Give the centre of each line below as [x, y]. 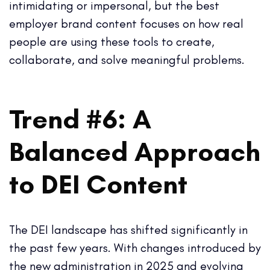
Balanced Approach [135, 151]
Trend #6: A [80, 118]
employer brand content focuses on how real [126, 23]
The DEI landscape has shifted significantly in [128, 229]
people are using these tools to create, [112, 41]
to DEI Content [98, 184]
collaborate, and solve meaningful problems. [127, 59]
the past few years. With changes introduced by [135, 247]
